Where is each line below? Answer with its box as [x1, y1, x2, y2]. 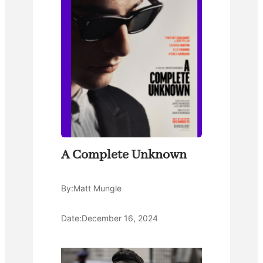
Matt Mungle [73, 183, 122, 194]
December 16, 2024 [82, 213, 158, 224]
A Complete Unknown [61, 147, 187, 164]
